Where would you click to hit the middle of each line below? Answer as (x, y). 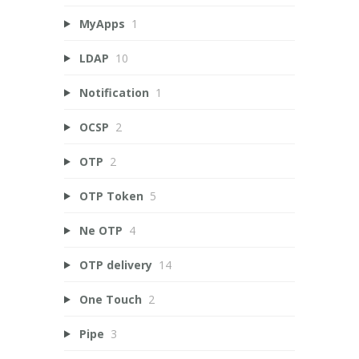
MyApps (102, 23)
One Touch (110, 299)
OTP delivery (115, 264)
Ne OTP (101, 230)
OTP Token (111, 196)
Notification (114, 92)
